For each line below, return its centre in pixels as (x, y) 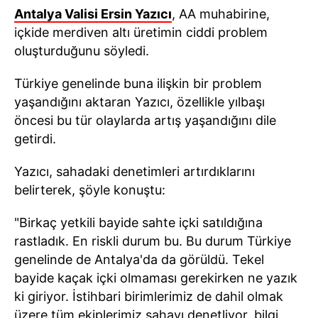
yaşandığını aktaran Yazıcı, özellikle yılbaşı (139, 102)
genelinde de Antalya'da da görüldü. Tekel (139, 259)
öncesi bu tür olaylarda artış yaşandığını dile (145, 120)
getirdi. (35, 139)
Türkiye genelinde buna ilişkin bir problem (138, 83)
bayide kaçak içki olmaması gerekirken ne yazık (156, 278)
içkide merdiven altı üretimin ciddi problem (141, 32)
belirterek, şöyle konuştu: (90, 190)
